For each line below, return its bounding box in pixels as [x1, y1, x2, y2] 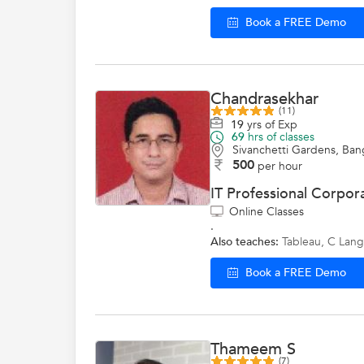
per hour [258, 158, 302, 174]
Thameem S [210, 338, 296, 360]
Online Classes [229, 204, 304, 219]
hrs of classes [245, 129, 314, 145]
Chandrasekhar [210, 88, 318, 110]
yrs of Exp [244, 117, 297, 132]
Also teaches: [210, 234, 279, 249]
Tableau [282, 234, 321, 249]
